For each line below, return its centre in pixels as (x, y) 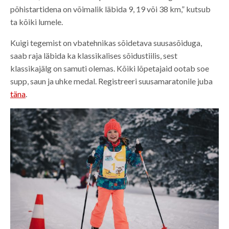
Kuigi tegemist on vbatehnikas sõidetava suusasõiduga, (106, 42)
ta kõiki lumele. (37, 21)
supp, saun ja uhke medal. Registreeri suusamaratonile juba (111, 81)
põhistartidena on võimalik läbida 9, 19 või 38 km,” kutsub (110, 9)
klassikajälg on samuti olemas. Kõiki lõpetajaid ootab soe (110, 68)
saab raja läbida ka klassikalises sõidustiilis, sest (94, 55)
